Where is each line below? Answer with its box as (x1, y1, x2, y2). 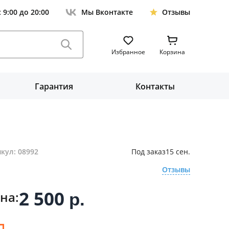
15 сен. (165, 147, 190, 156)
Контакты (135, 81, 175, 92)
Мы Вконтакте (81, 7, 133, 17)
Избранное (111, 48, 145, 56)
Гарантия (35, 81, 73, 92)
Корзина (159, 48, 185, 56)
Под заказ (131, 147, 166, 156)
